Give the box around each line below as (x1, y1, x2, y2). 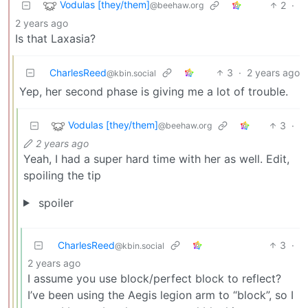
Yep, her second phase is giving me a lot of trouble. (19, 84, 288, 98)
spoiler (34, 195, 74, 210)
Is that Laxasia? (15, 31, 96, 45)
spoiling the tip (23, 168, 101, 182)
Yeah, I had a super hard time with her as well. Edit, (23, 151, 289, 166)
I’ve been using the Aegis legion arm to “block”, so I (27, 287, 294, 302)
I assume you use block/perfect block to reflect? (27, 271, 281, 285)
